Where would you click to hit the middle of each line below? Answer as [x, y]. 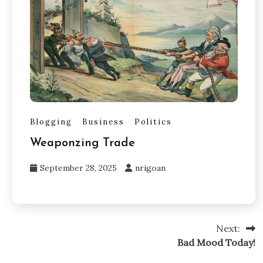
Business [103, 122]
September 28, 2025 [78, 168]
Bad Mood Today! [216, 243]
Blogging [51, 122]
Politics [153, 122]
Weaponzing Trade [82, 144]
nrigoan [150, 168]
